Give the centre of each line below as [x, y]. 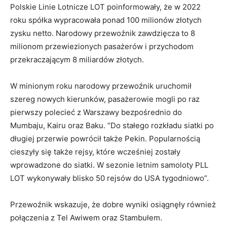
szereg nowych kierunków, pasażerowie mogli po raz [105, 99]
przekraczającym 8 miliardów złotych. [77, 59]
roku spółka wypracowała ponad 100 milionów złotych [106, 20]
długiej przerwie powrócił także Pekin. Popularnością [105, 138]
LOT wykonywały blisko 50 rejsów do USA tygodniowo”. [109, 178]
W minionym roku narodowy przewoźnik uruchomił [101, 86]
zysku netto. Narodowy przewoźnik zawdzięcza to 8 [103, 33]
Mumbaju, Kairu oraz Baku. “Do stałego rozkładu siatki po [112, 125]
